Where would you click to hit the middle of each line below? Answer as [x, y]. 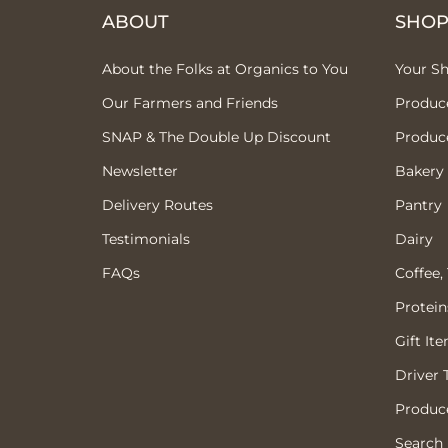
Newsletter [140, 170]
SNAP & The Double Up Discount [216, 136]
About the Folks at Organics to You [225, 68]
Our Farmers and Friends [190, 102]
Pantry [418, 204]
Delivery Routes [157, 204]
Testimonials [146, 238]
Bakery [419, 170]
